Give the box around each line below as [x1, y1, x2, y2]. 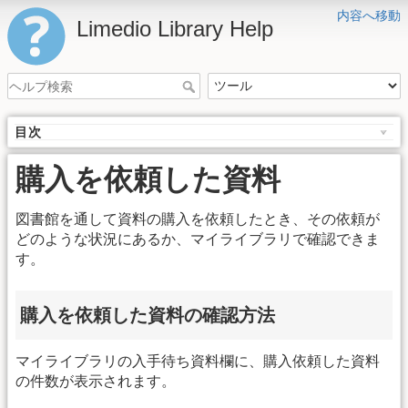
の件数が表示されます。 [15, 373, 176, 390]
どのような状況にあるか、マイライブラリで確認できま [15, 231, 380, 248]
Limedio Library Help [76, 16, 273, 41]
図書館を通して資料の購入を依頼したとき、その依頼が [15, 211, 380, 228]
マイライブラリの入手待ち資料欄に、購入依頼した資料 [15, 353, 380, 370]
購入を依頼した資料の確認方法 [20, 304, 275, 325]
